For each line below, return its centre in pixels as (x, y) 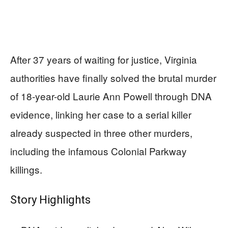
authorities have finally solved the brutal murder (113, 78)
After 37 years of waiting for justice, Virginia (104, 59)
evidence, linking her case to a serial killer (101, 114)
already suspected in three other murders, (101, 133)
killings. (26, 169)
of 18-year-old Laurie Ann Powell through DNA (111, 96)
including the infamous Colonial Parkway (98, 151)
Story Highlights (50, 200)
